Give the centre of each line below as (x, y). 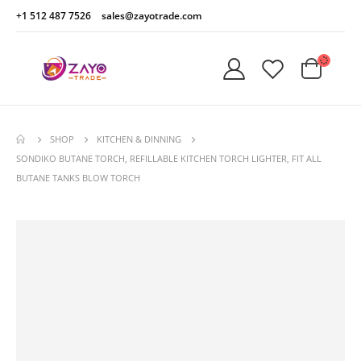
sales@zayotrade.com (151, 16)
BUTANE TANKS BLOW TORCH (78, 178)
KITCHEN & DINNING (139, 139)
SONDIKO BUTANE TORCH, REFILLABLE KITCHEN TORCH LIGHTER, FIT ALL (169, 158)
